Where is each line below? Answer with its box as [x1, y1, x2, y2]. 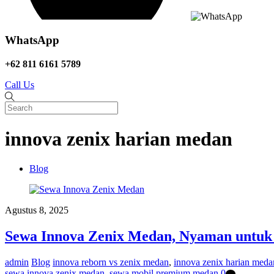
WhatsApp [5, 34, 59, 47]
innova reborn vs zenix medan [53, 256, 169, 267]
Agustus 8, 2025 [5, 204, 68, 215]
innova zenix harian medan [5, 127, 232, 150]
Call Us [5, 79, 34, 90]
